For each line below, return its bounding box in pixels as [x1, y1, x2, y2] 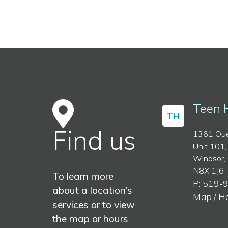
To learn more [52, 170, 113, 183]
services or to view [52, 198, 135, 211]
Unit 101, [192, 141, 226, 152]
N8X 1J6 [192, 165, 224, 176]
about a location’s [52, 184, 132, 197]
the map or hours [52, 213, 128, 225]
